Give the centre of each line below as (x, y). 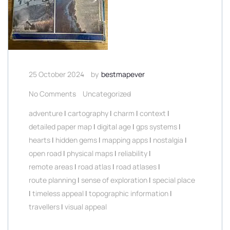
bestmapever (123, 74)
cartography (88, 113)
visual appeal (86, 207)
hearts (40, 140)
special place (174, 180)
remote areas (51, 167)
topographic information (129, 193)
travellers (44, 207)
